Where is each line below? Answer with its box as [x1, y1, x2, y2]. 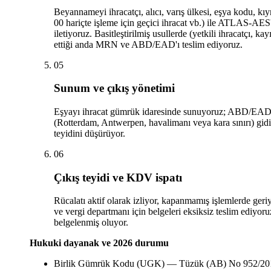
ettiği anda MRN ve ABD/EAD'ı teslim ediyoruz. [53, 39, 243, 50]
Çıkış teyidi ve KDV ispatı [53, 171, 182, 184]
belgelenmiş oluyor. [53, 217, 128, 228]
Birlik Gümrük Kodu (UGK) [53, 258, 167, 269]
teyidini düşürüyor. [53, 128, 125, 139]
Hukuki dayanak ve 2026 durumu [29, 238, 169, 249]
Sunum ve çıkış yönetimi [53, 82, 175, 95]
